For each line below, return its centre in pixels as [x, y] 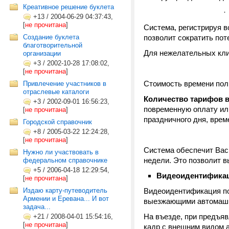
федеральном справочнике [65, 160]
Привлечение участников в [65, 84]
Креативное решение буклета [68, 7]
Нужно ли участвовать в [61, 152]
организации [42, 53]
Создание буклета [51, 37]
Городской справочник [58, 122]
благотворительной [53, 45]
